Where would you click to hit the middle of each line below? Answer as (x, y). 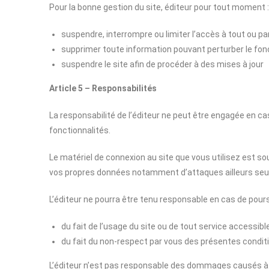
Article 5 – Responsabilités (103, 88)
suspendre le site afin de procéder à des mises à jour (162, 64)
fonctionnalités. (80, 130)
